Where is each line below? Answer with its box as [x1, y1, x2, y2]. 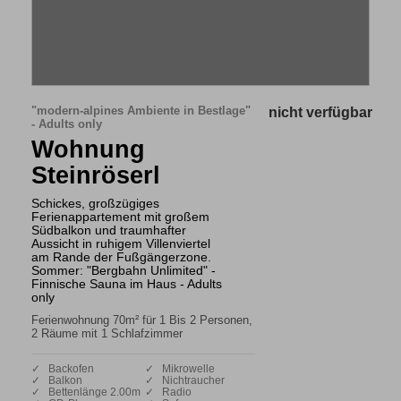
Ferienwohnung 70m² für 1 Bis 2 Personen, [31, 312, 252, 327]
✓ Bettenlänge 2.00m [31, 386, 141, 397]
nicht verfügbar [268, 104, 372, 120]
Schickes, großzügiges [31, 195, 159, 210]
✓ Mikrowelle [145, 363, 216, 374]
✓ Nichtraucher [145, 374, 226, 386]
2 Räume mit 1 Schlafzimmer [31, 326, 183, 340]
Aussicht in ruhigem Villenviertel [31, 235, 210, 251]
